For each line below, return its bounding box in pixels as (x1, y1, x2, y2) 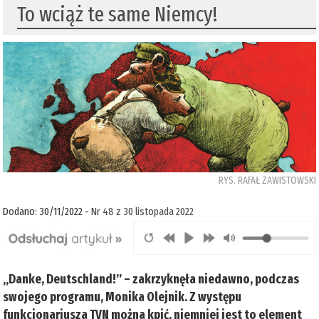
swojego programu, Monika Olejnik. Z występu (3, 288, 242, 305)
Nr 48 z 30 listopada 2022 (91, 205, 194, 219)
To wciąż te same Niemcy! (17, 1, 218, 28)
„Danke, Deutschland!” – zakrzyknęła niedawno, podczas (3, 271, 300, 287)
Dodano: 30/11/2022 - (3, 205, 92, 219)
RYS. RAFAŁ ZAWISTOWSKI (218, 174, 316, 187)
